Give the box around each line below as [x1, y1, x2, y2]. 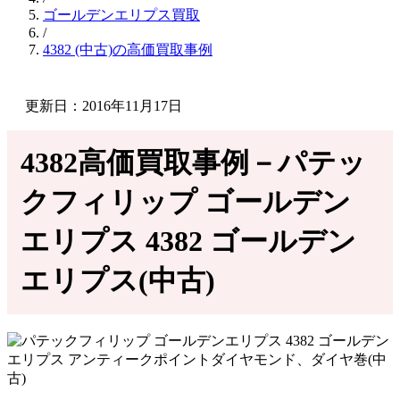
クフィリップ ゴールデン [21, 186, 351, 218]
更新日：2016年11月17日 [25, 98, 182, 113]
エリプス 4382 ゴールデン [21, 225, 356, 257]
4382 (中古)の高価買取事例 [43, 42, 212, 57]
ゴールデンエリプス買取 [43, 7, 200, 22]
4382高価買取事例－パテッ [21, 146, 366, 179]
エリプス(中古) [21, 264, 215, 296]
